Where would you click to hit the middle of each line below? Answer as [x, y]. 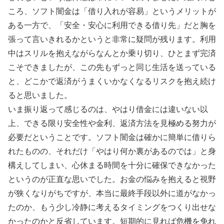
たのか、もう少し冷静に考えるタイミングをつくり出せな [112, 207]
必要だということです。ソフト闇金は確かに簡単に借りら [112, 137]
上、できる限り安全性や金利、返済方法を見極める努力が [112, 123]
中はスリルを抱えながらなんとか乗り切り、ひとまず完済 [112, 53]
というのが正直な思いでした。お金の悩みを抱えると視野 [112, 179]
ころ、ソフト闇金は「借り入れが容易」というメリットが [112, 11]
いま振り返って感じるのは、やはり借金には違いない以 [108, 109]
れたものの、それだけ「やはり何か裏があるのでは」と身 [112, 151]
